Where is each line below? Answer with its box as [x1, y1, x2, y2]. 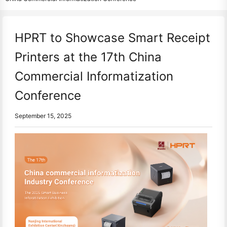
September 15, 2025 [15, 112, 71, 120]
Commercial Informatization [15, 69, 173, 84]
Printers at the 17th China [15, 50, 162, 64]
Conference [15, 88, 81, 103]
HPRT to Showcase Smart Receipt [15, 30, 210, 45]
